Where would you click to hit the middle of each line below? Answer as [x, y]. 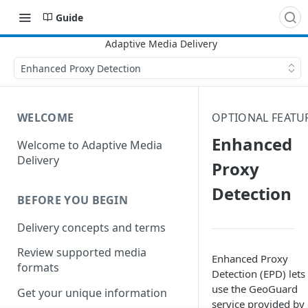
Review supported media [82, 253]
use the [230, 289]
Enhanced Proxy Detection [81, 68]
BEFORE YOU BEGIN [73, 200]
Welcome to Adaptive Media [90, 145]
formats [38, 268]
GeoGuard [273, 289]
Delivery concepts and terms [91, 227]
